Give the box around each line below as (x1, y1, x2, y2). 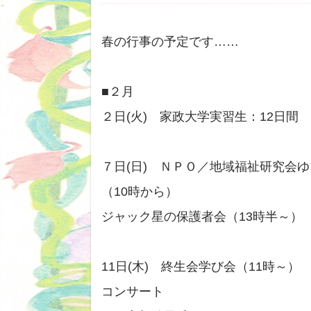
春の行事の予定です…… (101, 35, 239, 49)
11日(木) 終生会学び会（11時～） (101, 260, 300, 274)
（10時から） (101, 185, 178, 199)
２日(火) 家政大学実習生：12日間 (101, 110, 299, 124)
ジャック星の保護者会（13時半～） (101, 210, 303, 224)
